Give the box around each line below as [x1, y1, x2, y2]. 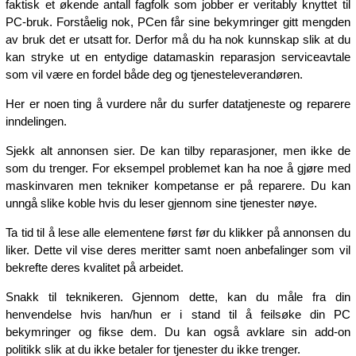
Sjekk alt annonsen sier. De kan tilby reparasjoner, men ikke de [6, 143, 350, 157]
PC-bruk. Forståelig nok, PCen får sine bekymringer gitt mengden [6, 14, 350, 29]
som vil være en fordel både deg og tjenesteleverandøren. [6, 67, 304, 81]
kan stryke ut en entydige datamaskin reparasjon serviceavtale [6, 49, 350, 64]
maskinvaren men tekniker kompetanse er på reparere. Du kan [6, 178, 350, 192]
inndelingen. [6, 114, 68, 128]
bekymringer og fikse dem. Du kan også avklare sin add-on [6, 324, 350, 339]
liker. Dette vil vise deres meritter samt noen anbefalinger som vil [6, 242, 350, 257]
